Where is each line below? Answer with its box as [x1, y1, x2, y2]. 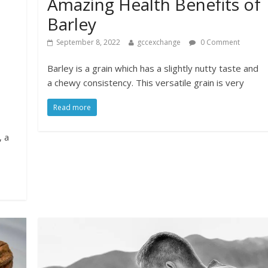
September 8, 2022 [56, 37, 121, 48]
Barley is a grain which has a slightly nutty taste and [47, 62, 259, 75]
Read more [53, 102, 92, 113]
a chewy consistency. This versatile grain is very [47, 77, 245, 89]
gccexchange [137, 37, 181, 48]
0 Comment [199, 37, 240, 48]
